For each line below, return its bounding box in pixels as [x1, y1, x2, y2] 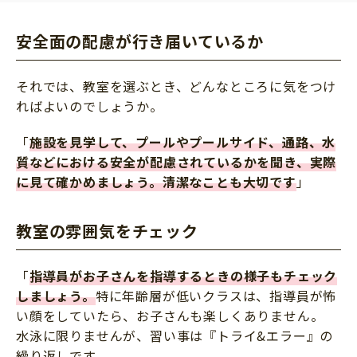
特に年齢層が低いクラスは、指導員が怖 [95, 286, 337, 306]
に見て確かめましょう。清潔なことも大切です [16, 172, 296, 192]
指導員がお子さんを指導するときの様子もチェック [29, 266, 338, 286]
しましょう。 [16, 286, 96, 306]
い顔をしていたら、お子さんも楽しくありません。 [16, 306, 324, 326]
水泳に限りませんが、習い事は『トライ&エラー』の [16, 326, 334, 346]
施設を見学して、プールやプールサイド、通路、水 [29, 132, 336, 152]
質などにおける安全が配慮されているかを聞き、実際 [16, 152, 337, 172]
